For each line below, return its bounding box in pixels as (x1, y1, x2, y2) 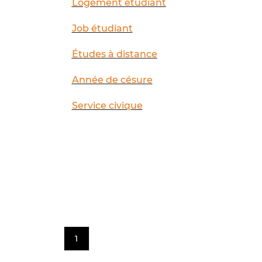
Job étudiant (71, 22, 133, 34)
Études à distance (71, 48, 157, 60)
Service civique (71, 99, 143, 111)
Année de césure (71, 74, 153, 85)
